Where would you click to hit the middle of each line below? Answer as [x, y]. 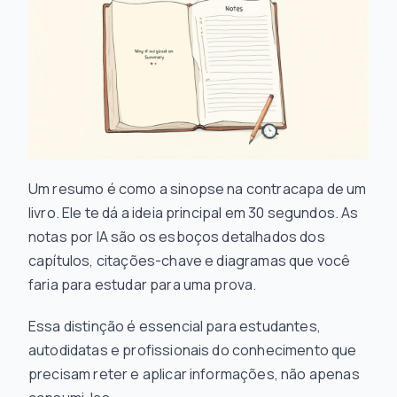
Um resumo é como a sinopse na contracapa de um [198, 189]
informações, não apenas [273, 374]
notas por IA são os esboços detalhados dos [177, 237]
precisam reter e [86, 374]
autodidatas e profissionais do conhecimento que [193, 350]
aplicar [164, 374]
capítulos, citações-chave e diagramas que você [190, 261]
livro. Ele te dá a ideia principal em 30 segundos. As [194, 213]
